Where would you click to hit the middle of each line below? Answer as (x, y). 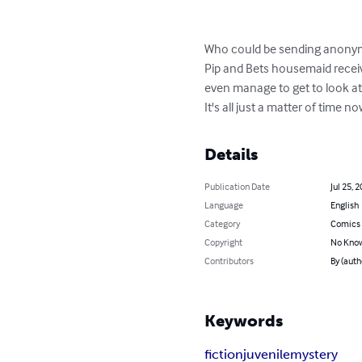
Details (232, 154)
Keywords (244, 321)
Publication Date (238, 186)
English (344, 205)
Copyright (224, 242)
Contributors (229, 261)
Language (224, 205)
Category (223, 223)
